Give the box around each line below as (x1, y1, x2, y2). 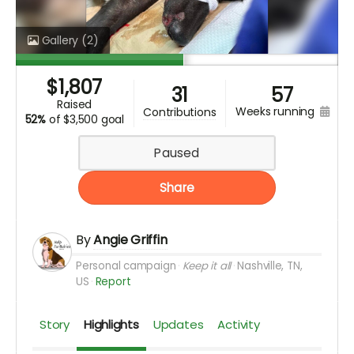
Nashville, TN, (237, 258, 303, 274)
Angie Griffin (93, 231, 168, 250)
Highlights (83, 316, 139, 333)
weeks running (246, 104, 318, 120)
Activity (217, 316, 260, 333)
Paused (154, 145, 200, 162)
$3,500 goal (63, 111, 124, 128)
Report (95, 274, 131, 290)
